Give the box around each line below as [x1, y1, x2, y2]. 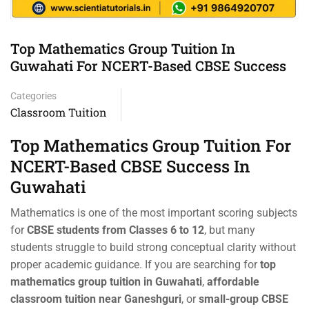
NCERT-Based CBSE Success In [10, 154, 250, 177]
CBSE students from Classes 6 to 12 [27, 223, 204, 237]
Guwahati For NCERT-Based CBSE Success [10, 56, 286, 74]
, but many [204, 223, 255, 237]
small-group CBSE [199, 292, 288, 306]
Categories [10, 90, 57, 101]
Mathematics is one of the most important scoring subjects [10, 206, 297, 219]
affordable [207, 275, 259, 288]
